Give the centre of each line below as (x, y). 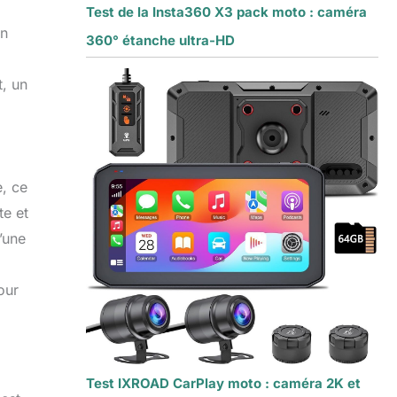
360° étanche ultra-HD (160, 41)
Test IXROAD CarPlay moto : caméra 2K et (223, 383)
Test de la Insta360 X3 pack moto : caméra (226, 12)
